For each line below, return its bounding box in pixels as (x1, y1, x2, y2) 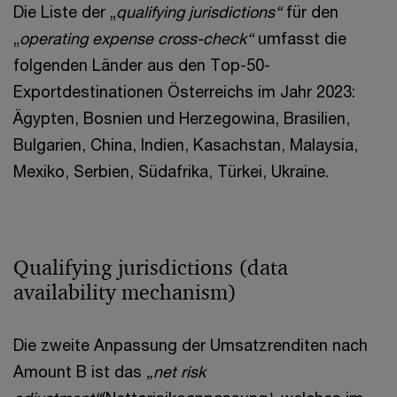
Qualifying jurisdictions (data (13, 254, 288, 281)
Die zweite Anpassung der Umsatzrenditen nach (13, 335, 368, 354)
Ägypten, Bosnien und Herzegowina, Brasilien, (13, 108, 350, 128)
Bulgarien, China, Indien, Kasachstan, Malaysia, (13, 135, 358, 154)
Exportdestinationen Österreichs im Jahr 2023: (13, 82, 355, 101)
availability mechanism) (13, 279, 237, 306)
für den (282, 2, 339, 21)
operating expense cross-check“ (19, 28, 258, 48)
